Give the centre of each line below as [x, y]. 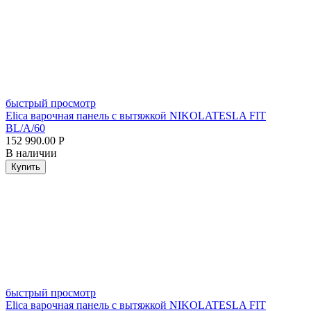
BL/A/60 [25, 128]
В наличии [31, 153]
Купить [26, 167]
